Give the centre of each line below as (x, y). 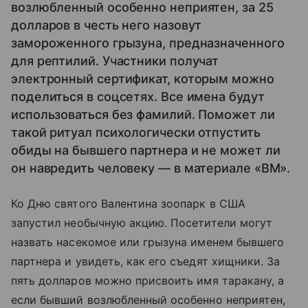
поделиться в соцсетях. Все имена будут (138, 97)
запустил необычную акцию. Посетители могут (142, 223)
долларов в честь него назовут (107, 25)
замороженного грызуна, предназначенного (148, 43)
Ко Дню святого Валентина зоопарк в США (128, 203)
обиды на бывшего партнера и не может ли (146, 150)
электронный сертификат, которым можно (143, 79)
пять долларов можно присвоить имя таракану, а (148, 280)
